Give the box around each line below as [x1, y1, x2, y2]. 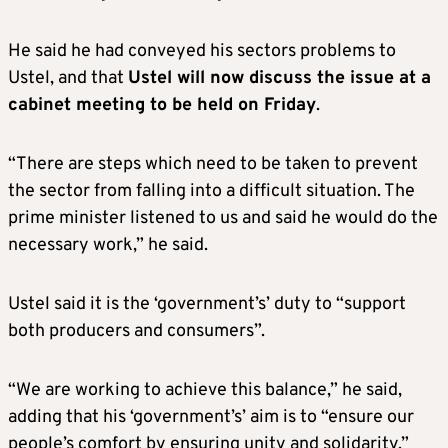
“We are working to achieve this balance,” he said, [8, 379, 402, 402]
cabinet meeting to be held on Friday [8, 94, 316, 117]
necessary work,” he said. [8, 234, 208, 257]
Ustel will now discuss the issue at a [128, 67, 431, 90]
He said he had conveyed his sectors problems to [8, 40, 396, 63]
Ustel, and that [8, 67, 128, 90]
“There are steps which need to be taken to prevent [8, 153, 418, 176]
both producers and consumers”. [8, 320, 265, 343]
